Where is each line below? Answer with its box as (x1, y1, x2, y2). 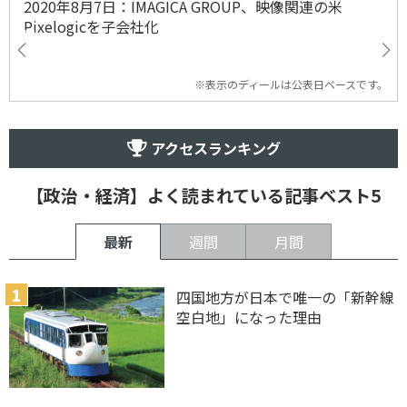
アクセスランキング (146, 137, 281, 160)
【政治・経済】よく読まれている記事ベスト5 (26, 183, 381, 209)
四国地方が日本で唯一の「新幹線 (176, 286, 395, 309)
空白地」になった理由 (176, 306, 323, 329)
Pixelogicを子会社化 (24, 15, 159, 38)
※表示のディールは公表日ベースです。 (194, 76, 388, 93)
